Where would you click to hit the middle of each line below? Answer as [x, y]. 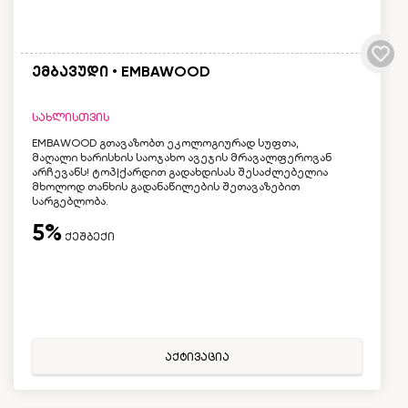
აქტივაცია [197, 357]
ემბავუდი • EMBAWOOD [121, 71]
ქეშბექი [88, 236]
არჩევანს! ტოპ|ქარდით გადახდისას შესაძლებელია [180, 172]
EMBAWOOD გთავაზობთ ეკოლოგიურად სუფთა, [165, 143]
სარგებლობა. [70, 201]
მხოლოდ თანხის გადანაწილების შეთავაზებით [166, 186]
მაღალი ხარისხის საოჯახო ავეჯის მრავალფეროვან [182, 157]
